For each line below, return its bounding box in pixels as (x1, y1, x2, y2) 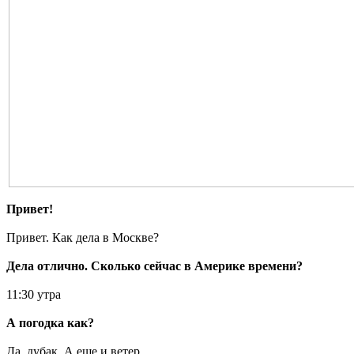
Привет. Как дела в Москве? (6, 230, 159, 244)
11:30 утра (6, 287, 61, 301)
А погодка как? (6, 315, 94, 330)
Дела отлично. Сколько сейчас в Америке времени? (6, 258, 303, 273)
